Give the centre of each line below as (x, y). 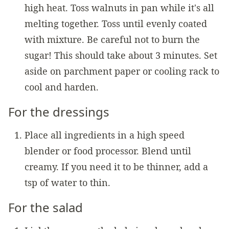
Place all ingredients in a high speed (105, 135)
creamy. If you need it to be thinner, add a (116, 166)
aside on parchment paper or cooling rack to (122, 71)
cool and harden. (62, 87)
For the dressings (59, 111)
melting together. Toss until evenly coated (116, 23)
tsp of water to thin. (67, 182)
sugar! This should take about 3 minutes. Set (121, 55)
